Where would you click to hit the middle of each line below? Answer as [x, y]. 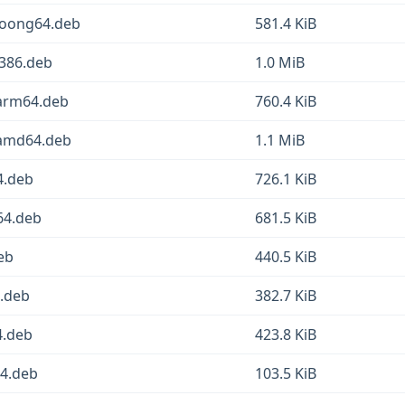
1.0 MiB [280, 62]
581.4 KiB [286, 24]
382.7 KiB [286, 296]
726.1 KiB [286, 179]
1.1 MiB [280, 140]
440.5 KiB [286, 257]
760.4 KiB [286, 101]
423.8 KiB [286, 334]
